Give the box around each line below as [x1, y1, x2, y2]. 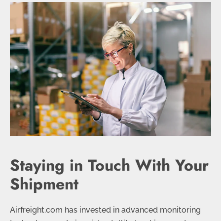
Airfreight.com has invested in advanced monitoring [10, 205, 201, 215]
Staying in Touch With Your [10, 154, 209, 177]
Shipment [10, 173, 78, 196]
